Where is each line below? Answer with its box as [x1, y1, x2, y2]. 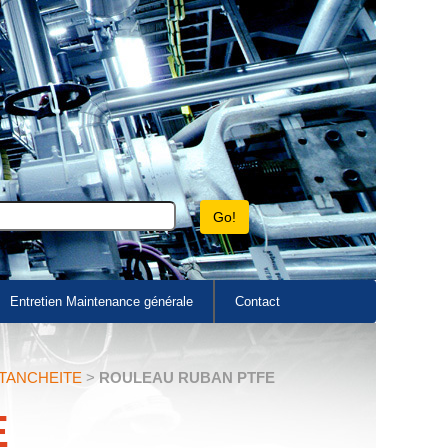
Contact [235, 294, 280, 309]
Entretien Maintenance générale [10, 294, 193, 309]
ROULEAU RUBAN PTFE [99, 369, 275, 386]
